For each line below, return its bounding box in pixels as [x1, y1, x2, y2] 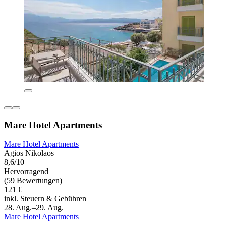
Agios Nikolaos [4, 149, 54, 158]
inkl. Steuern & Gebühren [4, 194, 86, 203]
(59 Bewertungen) [4, 176, 62, 185]
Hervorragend [4, 167, 48, 176]
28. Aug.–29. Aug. [4, 203, 64, 212]
